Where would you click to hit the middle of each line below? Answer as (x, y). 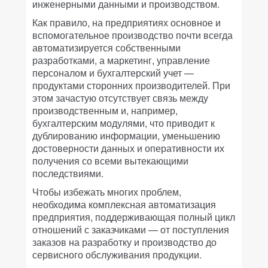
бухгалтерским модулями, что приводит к (124, 123)
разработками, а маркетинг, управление (121, 60)
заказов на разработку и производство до (124, 242)
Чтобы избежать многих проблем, (107, 192)
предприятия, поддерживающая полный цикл (134, 217)
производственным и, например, (105, 110)
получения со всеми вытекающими (110, 161)
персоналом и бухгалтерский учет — (113, 73)
